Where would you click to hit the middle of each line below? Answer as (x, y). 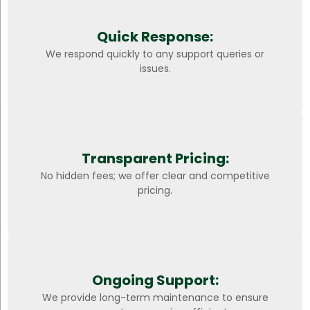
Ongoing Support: (155, 281)
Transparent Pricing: (155, 159)
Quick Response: (155, 37)
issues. (155, 69)
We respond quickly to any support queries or (155, 54)
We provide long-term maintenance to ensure (155, 298)
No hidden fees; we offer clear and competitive (155, 176)
